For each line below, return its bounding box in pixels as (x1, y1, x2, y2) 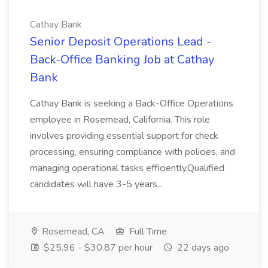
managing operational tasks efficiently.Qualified (30, 162, 224, 175)
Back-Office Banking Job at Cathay (30, 51, 214, 68)
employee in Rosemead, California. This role (30, 113, 210, 126)
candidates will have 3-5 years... (30, 178, 165, 191)
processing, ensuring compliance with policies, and (30, 145, 235, 159)
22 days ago (175, 241, 229, 254)
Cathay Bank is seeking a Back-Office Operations (30, 97, 233, 110)
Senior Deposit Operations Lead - (30, 33, 211, 50)
